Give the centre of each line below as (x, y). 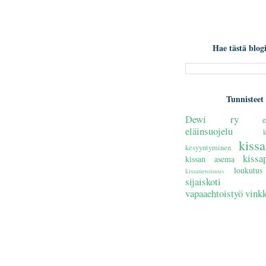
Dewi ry (212, 119)
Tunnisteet (245, 99)
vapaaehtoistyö (214, 193)
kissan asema (210, 159)
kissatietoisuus (205, 170)
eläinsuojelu (209, 131)
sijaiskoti (203, 181)
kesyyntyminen (208, 147)
